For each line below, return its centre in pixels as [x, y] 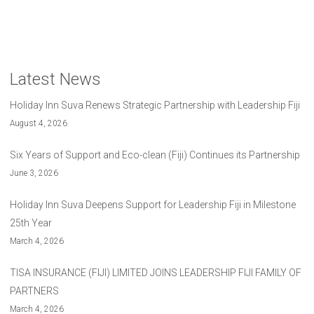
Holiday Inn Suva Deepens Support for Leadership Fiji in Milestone [153, 205]
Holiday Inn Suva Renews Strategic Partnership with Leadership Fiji [155, 105]
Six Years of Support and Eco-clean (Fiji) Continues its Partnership [155, 155]
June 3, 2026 [34, 173]
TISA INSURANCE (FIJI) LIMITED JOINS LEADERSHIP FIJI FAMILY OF [156, 273]
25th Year [31, 223]
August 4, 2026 [39, 124]
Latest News [55, 80]
